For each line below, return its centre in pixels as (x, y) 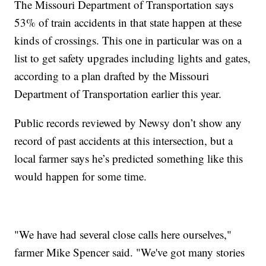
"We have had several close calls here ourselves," (123, 235)
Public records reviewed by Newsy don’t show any (128, 123)
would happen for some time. (84, 176)
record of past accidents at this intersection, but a (124, 141)
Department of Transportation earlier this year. (120, 94)
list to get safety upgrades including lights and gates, (133, 58)
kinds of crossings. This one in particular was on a (128, 40)
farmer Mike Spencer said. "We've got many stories (130, 252)
